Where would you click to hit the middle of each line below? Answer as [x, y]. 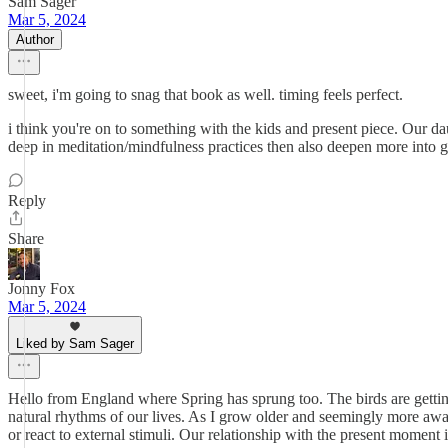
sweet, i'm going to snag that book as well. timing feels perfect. [205, 94]
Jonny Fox [41, 288]
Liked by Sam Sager [75, 343]
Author [35, 39]
